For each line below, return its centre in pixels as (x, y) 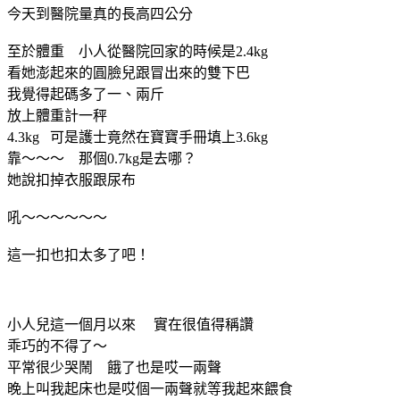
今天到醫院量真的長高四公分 (100, 13)
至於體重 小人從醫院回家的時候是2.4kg (137, 51)
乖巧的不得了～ (57, 346)
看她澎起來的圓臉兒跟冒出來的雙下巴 (129, 72)
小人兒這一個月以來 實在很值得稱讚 (130, 324)
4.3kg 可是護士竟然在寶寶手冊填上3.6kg (137, 137)
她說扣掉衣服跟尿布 (71, 179)
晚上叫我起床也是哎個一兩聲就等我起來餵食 (150, 388)
